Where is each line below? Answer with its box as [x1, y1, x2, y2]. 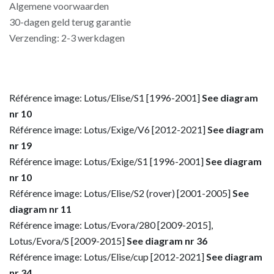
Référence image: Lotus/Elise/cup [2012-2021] [9, 251, 206, 262]
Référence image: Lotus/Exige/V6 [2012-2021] [9, 124, 207, 135]
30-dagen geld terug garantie [9, 16, 131, 28]
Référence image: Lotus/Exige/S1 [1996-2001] [9, 155, 206, 167]
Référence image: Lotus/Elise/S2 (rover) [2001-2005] [9, 187, 232, 199]
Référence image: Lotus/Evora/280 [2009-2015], [9, 219, 213, 231]
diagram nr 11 [9, 203, 72, 215]
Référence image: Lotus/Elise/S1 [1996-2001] [9, 92, 202, 103]
